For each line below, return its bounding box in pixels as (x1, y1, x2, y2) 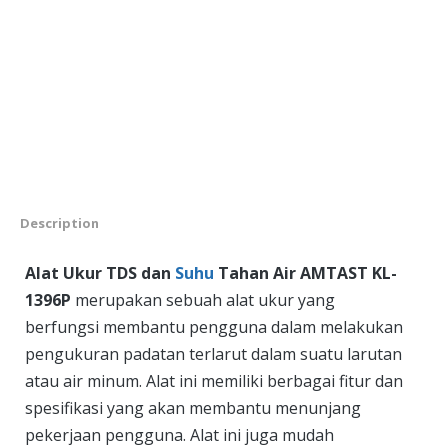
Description (20, 214, 100, 233)
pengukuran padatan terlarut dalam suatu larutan (25, 343, 402, 366)
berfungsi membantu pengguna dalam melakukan (25, 316, 403, 339)
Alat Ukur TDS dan (25, 262, 175, 285)
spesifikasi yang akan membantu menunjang (25, 397, 361, 420)
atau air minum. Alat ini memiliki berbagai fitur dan (25, 370, 403, 393)
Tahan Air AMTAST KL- (214, 262, 397, 285)
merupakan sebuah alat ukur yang (71, 289, 335, 312)
